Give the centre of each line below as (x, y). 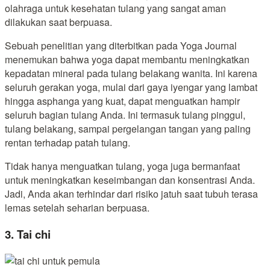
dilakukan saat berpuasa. (58, 22)
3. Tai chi (28, 234)
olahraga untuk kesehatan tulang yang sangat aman (115, 8)
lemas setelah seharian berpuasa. (77, 208)
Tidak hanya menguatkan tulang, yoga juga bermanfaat (122, 166)
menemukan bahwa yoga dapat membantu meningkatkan (127, 60)
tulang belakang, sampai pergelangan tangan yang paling (128, 129)
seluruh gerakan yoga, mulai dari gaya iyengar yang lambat (131, 87)
